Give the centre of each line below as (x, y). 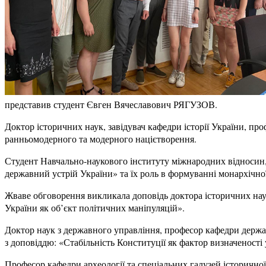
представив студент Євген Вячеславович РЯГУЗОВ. (111, 104)
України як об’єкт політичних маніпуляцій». (95, 208)
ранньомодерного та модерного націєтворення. (101, 139)
